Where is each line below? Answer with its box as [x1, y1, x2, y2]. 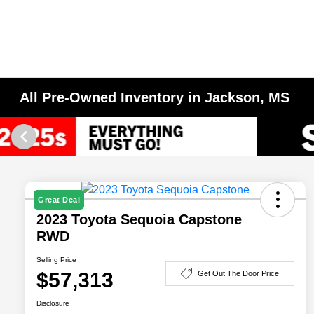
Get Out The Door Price [198, 268, 279, 278]
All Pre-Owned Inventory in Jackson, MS [20, 90, 290, 105]
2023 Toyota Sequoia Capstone [36, 212, 242, 228]
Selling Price [36, 256, 76, 264]
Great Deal [38, 196, 80, 205]
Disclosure [36, 299, 69, 308]
